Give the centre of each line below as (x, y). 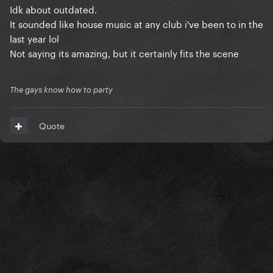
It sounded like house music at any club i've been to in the (136, 23)
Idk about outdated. (55, 9)
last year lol (36, 38)
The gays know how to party (61, 90)
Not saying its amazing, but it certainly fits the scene (124, 53)
